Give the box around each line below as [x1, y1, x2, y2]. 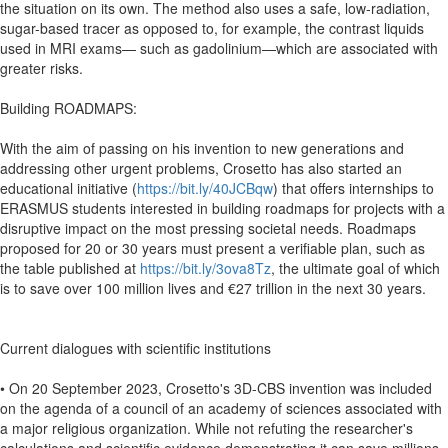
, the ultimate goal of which [271, 258, 440, 278]
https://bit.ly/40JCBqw [137, 178, 273, 198]
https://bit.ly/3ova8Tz [140, 258, 271, 278]
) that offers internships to [273, 178, 434, 198]
